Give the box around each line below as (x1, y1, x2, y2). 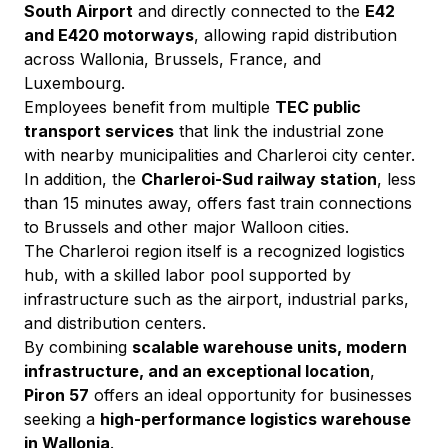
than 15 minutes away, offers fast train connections (24, 193, 417, 214)
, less (377, 169, 421, 190)
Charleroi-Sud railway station (141, 169, 377, 190)
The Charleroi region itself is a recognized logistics (24, 241, 410, 262)
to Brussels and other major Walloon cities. (24, 217, 349, 238)
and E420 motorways (24, 25, 194, 46)
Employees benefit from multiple (24, 97, 275, 118)
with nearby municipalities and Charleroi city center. (24, 145, 420, 166)
